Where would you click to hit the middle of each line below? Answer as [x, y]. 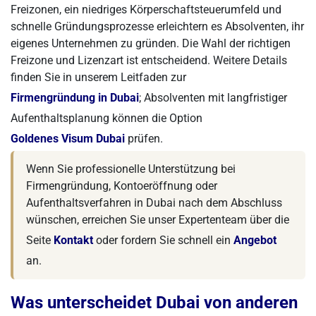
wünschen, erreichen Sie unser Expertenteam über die [158, 220]
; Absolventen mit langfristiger [213, 98]
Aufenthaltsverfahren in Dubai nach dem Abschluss [154, 203]
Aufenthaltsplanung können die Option [107, 118]
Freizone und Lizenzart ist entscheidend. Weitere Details [149, 60]
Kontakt [73, 240]
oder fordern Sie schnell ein [163, 240]
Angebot [255, 240]
